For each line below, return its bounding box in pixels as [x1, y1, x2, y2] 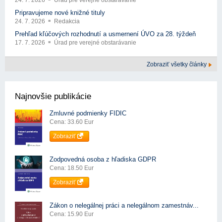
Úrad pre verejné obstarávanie [54, 39, 136, 46]
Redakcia [54, 17, 80, 25]
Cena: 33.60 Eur [50, 118, 94, 125]
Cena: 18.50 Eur [50, 165, 94, 172]
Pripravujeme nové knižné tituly [15, 8, 105, 16]
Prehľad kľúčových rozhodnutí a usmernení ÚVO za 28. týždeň [15, 30, 196, 38]
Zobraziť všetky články [147, 60, 208, 68]
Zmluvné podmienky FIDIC [50, 109, 126, 117]
